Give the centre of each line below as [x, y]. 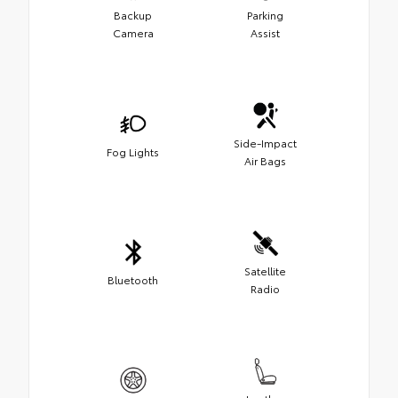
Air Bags [265, 161]
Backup [133, 15]
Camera [133, 33]
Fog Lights [133, 152]
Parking [265, 15]
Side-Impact [265, 143]
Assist [265, 33]
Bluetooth [133, 280]
